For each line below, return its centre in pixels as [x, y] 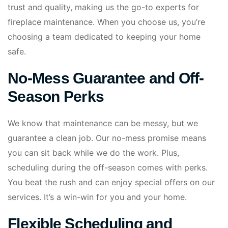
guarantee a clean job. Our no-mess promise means [107, 138]
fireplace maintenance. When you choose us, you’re [106, 22]
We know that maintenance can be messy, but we [103, 123]
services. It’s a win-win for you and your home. [97, 197]
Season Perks [56, 96]
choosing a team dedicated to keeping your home [104, 36]
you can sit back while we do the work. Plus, [93, 152]
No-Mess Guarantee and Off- [106, 78]
